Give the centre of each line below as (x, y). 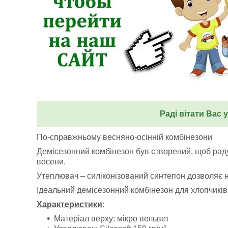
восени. (51, 162)
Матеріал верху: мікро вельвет (111, 219)
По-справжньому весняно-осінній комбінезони (124, 137)
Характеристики (69, 204)
